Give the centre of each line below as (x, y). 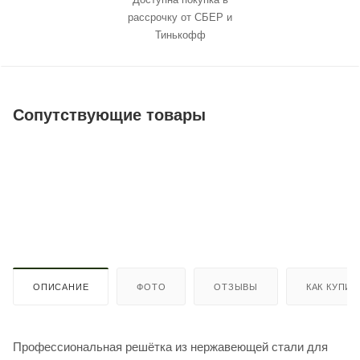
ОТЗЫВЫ (236, 286)
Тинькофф (180, 35)
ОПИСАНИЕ (61, 286)
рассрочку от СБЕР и (180, 17)
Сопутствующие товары (109, 115)
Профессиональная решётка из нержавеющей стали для (170, 346)
